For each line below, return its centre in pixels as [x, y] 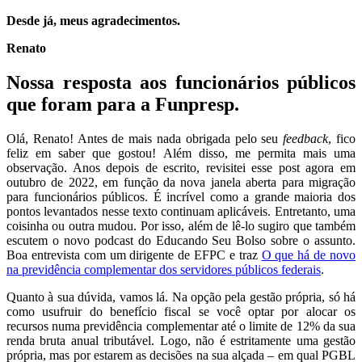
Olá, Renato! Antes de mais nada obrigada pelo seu [145, 139]
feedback [306, 139]
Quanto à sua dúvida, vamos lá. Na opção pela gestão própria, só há [181, 297]
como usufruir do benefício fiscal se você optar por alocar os [181, 312]
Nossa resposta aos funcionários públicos [181, 83]
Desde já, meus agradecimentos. [93, 21]
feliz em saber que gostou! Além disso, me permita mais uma [181, 154]
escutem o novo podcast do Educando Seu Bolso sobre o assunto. [181, 241]
